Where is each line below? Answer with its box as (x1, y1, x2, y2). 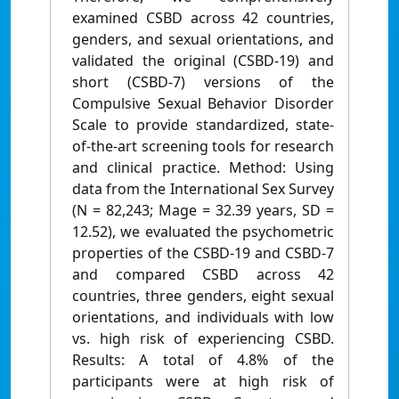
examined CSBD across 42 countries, (72, 8, 334, 28)
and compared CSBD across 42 (72, 265, 334, 285)
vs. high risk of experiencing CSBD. (72, 329, 334, 349)
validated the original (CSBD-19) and (72, 51, 334, 71)
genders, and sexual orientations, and (72, 29, 334, 50)
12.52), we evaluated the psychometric (72, 222, 334, 242)
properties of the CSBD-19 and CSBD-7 (72, 243, 334, 264)
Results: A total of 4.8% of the (72, 350, 334, 370)
